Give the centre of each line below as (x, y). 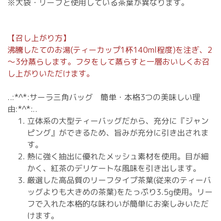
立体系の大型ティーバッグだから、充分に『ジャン (118, 121)
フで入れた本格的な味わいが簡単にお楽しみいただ (118, 203)
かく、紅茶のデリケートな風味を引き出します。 (114, 168)
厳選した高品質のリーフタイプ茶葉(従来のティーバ (119, 180)
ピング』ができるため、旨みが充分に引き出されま (118, 132)
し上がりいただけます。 (51, 73)
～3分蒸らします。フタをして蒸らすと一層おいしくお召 (109, 61)
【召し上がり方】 (39, 38)
